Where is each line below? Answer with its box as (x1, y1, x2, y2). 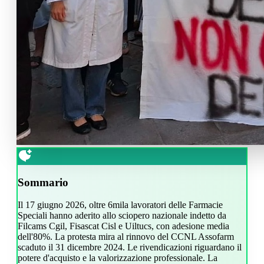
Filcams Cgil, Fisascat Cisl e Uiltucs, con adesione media (18, 221, 229, 232)
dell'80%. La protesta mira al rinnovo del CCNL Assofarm (18, 232, 234, 242)
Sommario (18, 176, 68, 189)
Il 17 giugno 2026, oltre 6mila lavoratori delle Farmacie (18, 200, 223, 210)
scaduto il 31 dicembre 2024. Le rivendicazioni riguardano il (18, 242, 242, 253)
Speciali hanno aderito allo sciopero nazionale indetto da (18, 210, 226, 221)
